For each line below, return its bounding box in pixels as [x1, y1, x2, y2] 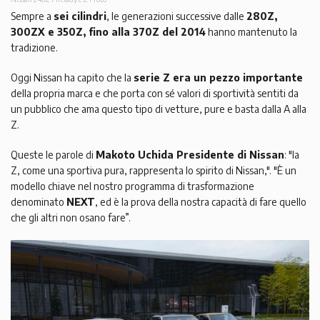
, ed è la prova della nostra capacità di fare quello [95, 196, 306, 209]
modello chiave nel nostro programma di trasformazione [11, 180, 254, 193]
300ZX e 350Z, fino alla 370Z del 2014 [11, 26, 206, 39]
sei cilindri [54, 10, 106, 23]
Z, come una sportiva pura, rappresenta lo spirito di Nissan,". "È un [11, 164, 296, 177]
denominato [11, 196, 66, 209]
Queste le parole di [11, 149, 96, 161]
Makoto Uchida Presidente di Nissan [96, 149, 284, 161]
